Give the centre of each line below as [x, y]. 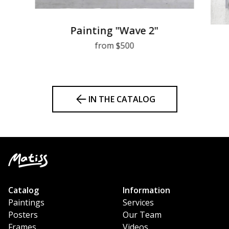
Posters [23, 215]
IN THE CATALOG [122, 99]
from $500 [114, 46]
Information [146, 190]
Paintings [26, 203]
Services [138, 203]
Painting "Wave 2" [114, 31]
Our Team [142, 215]
